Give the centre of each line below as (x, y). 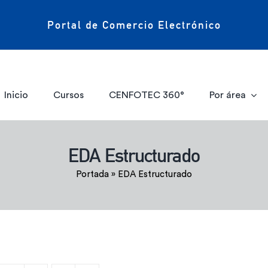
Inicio (16, 95)
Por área (227, 95)
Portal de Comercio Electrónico (134, 25)
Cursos (69, 95)
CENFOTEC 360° (146, 95)
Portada (92, 174)
